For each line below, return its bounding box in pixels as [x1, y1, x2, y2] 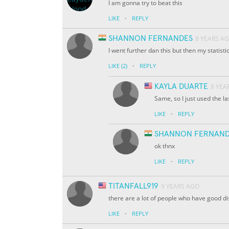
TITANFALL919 [108, 182, 158, 191]
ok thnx [154, 142, 175, 151]
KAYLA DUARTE [154, 82, 208, 91]
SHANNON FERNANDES [108, 34, 193, 43]
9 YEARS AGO [161, 182, 199, 191]
